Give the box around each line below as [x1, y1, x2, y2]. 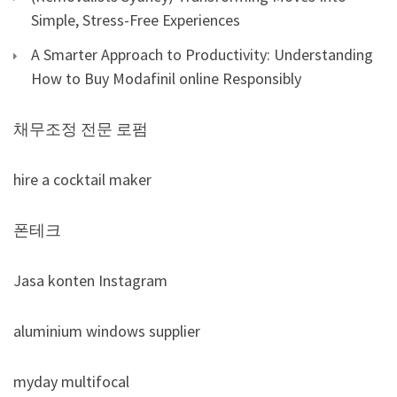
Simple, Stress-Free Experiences [31, 9, 240, 30]
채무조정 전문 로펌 [13, 118, 148, 139]
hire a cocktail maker [13, 168, 152, 190]
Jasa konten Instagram [13, 269, 167, 291]
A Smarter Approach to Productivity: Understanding [31, 43, 373, 65]
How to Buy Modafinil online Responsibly [31, 67, 301, 89]
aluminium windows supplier [13, 320, 200, 341]
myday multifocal [13, 370, 129, 392]
